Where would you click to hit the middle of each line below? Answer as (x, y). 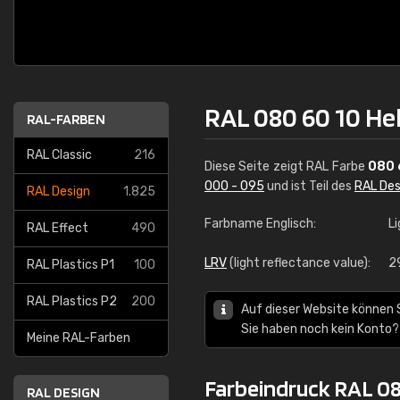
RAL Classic (59, 155)
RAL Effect (58, 228)
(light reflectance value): (299, 263)
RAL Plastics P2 (72, 301)
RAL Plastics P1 (71, 265)
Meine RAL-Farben (79, 338)
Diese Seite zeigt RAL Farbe (287, 167)
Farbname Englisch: (260, 224)
